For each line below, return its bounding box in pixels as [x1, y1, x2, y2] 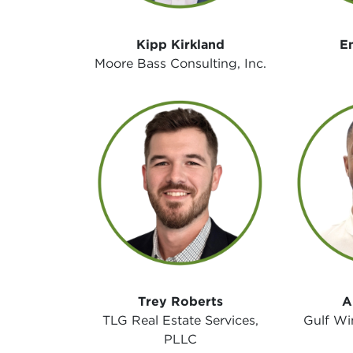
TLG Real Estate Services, [102, 312, 258, 328]
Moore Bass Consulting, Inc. [94, 56, 266, 72]
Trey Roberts [137, 293, 223, 309]
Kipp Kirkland [136, 37, 225, 53]
